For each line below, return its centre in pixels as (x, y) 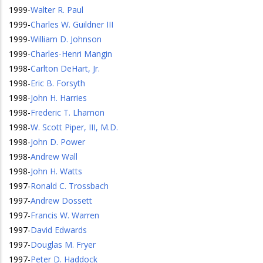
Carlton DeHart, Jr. (65, 68)
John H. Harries (59, 98)
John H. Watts (56, 171)
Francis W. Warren (65, 215)
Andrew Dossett (61, 200)
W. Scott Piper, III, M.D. (74, 127)
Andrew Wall (54, 156)
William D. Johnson (66, 39)
